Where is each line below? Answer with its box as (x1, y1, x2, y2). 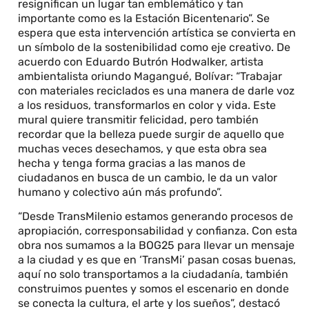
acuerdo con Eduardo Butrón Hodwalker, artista (18, 55, 264, 68)
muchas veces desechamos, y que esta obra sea (18, 142, 268, 155)
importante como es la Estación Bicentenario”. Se (18, 12, 270, 25)
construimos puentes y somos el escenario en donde (18, 282, 290, 296)
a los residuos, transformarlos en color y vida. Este (18, 99, 277, 112)
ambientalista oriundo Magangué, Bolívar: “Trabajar (18, 70, 283, 83)
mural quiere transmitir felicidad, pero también (18, 113, 259, 126)
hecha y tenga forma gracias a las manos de (18, 157, 246, 170)
